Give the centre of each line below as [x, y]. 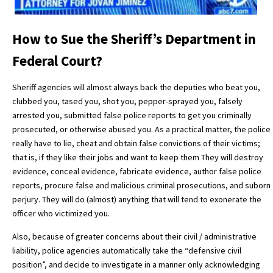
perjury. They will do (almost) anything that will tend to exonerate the [137, 199]
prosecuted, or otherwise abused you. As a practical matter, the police [141, 129]
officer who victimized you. [61, 213]
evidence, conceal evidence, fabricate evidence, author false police [137, 171]
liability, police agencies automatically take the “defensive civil [127, 250]
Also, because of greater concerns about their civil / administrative [134, 236]
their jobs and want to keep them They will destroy [171, 157]
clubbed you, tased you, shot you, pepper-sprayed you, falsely [127, 101]
